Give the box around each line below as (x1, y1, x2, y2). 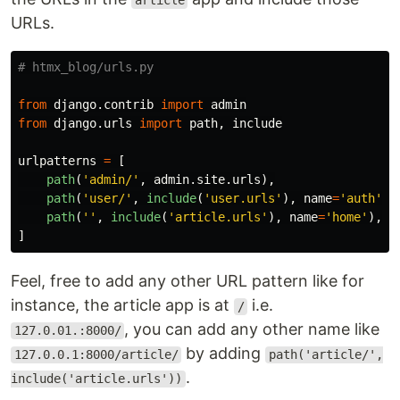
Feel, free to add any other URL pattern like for (11, 271, 364, 291)
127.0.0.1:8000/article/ (13, 347, 179, 362)
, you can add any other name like (124, 320, 380, 339)
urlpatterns (18, 154, 96, 169)
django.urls (54, 116, 132, 131)
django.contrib (54, 97, 154, 112)
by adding (181, 344, 266, 363)
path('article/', (268, 347, 383, 362)
